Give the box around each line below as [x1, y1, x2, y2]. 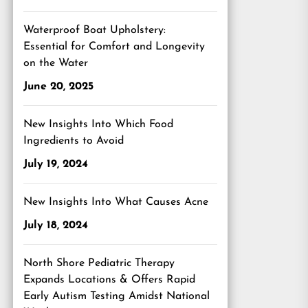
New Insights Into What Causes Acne [23, 197, 208, 208]
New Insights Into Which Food [23, 119, 173, 130]
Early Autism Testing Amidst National [23, 291, 210, 302]
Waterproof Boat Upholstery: [23, 25, 166, 36]
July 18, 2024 [23, 220, 88, 231]
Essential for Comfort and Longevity [23, 41, 205, 52]
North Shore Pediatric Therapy [23, 258, 175, 269]
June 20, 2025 [23, 81, 93, 92]
